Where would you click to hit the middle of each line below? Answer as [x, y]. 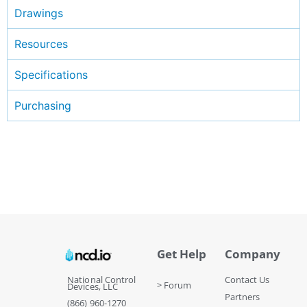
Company [253, 254]
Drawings [39, 13]
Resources [41, 44]
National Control [102, 279]
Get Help [181, 254]
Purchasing [43, 105]
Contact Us [247, 279]
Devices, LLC [93, 286]
